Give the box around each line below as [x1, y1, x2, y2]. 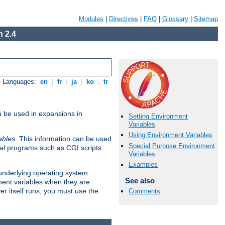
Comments [129, 187, 160, 195]
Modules [79, 15, 103, 23]
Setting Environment [129, 113, 188, 121]
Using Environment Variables [129, 131, 212, 139]
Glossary [162, 15, 188, 23]
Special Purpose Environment [129, 142, 215, 150]
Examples [129, 160, 158, 168]
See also [125, 176, 155, 185]
